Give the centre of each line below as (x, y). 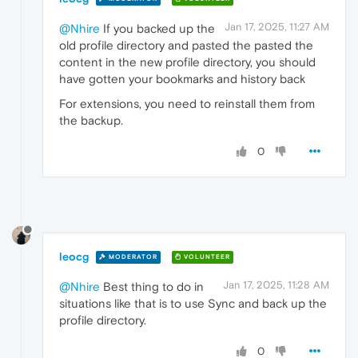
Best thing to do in (152, 286)
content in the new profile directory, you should (187, 62)
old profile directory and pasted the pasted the (186, 45)
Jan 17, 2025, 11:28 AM (276, 284)
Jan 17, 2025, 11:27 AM (277, 26)
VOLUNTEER (206, 257)
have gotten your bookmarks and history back (182, 78)
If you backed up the (157, 28)
